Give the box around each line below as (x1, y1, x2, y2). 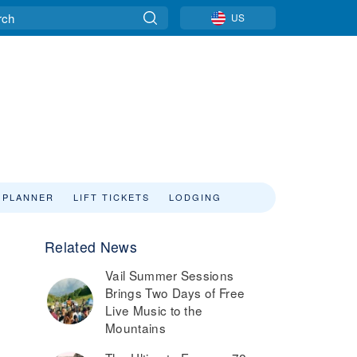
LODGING (169, 190, 222, 203)
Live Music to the (105, 301, 203, 319)
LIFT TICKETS (73, 190, 150, 203)
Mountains (105, 319, 166, 336)
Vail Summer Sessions (105, 266, 234, 284)
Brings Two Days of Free (105, 284, 245, 301)
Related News (45, 237, 137, 257)
